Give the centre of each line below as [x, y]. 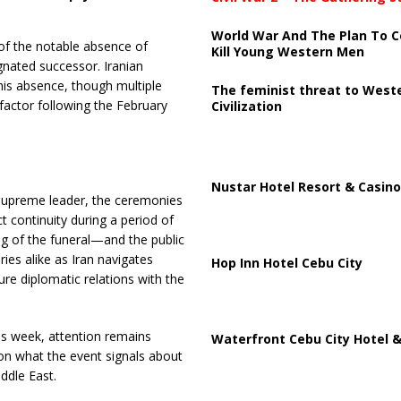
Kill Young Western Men [287, 51]
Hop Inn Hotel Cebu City [286, 262]
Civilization [246, 106]
